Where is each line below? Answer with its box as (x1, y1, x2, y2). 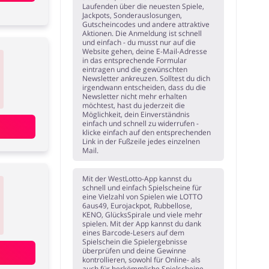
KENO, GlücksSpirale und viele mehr (82, 210, 203, 220)
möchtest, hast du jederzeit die (82, 100, 186, 111)
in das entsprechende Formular (82, 55, 187, 66)
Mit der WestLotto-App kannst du (82, 174, 192, 184)
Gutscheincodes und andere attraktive (82, 19, 210, 30)
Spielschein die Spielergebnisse (82, 237, 188, 247)
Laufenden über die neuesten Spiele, (82, 1, 205, 12)
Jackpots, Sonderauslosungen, (82, 10, 183, 21)
